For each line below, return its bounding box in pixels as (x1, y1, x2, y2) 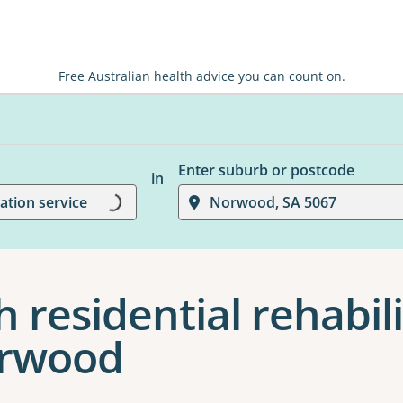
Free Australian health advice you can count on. (58, 67, 345, 85)
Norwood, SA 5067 (209, 193, 336, 212)
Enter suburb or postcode (177, 160, 354, 180)
